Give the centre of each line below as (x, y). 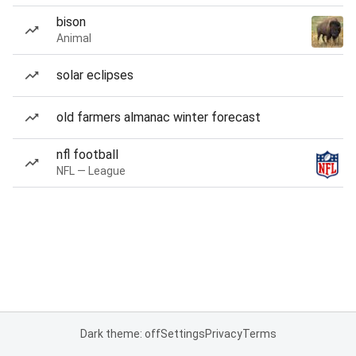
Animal (74, 38)
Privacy (223, 334)
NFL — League (91, 171)
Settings (182, 334)
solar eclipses (95, 75)
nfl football (87, 155)
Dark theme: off (120, 334)
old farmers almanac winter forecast (159, 117)
